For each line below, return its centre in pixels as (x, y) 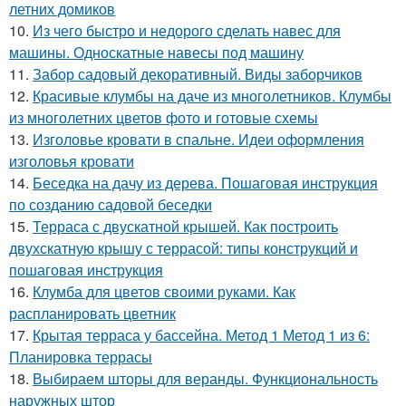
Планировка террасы (81, 356)
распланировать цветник (92, 313)
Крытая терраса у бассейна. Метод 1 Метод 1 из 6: (201, 334)
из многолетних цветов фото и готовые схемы (164, 117)
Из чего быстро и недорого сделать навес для (187, 30)
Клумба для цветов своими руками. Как (164, 291)
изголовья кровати (72, 160)
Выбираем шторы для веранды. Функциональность (205, 378)
